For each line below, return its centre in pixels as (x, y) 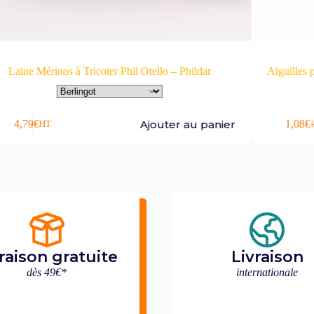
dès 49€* (47, 273)
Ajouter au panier (187, 124)
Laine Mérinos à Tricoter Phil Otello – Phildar (110, 71)
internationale (267, 273)
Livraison (267, 257)
